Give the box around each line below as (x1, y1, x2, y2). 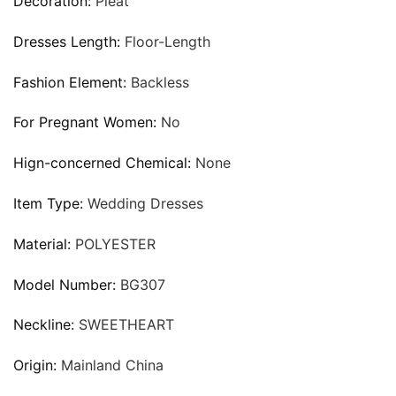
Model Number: (13, 275, 120, 293)
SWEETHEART (79, 316, 174, 334)
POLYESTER (75, 234, 156, 253)
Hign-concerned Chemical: (13, 154, 195, 172)
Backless (131, 72, 189, 91)
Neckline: (13, 316, 79, 334)
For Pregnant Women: (13, 113, 161, 132)
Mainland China (61, 356, 164, 375)
